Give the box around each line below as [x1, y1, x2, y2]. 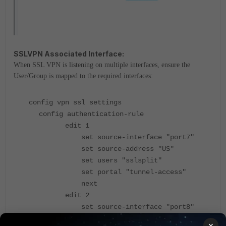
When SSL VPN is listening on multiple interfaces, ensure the [14, 61, 190, 69]
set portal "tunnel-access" [29, 168, 186, 177]
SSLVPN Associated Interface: [14, 49, 124, 59]
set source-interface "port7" [29, 133, 194, 142]
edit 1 [29, 122, 89, 130]
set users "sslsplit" [29, 156, 162, 165]
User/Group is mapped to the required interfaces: [14, 72, 153, 80]
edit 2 [29, 191, 89, 200]
